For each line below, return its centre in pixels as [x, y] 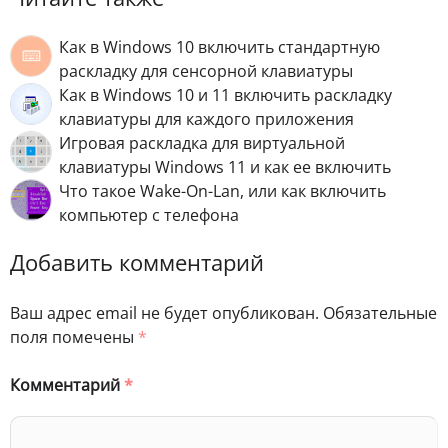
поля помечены [74, 336]
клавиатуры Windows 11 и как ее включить [225, 167]
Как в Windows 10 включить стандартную [219, 47]
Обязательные [380, 312]
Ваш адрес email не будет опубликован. [164, 312]
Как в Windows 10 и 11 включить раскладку [225, 95]
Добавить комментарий [137, 263]
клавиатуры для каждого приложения [206, 119]
